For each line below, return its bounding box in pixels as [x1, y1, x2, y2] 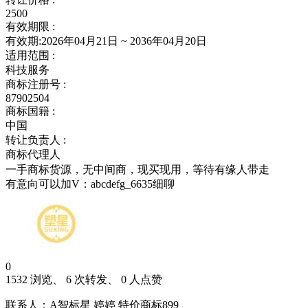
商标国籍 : [5, 104, 58, 117]
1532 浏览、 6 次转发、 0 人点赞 [5, 273, 162, 285]
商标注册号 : [5, 78, 69, 90]
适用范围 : [5, 49, 58, 61]
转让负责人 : [5, 133, 69, 146]
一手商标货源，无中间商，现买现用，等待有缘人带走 [5, 163, 269, 175]
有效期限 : [5, 20, 58, 32]
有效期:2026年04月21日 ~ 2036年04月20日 [5, 34, 207, 47]
